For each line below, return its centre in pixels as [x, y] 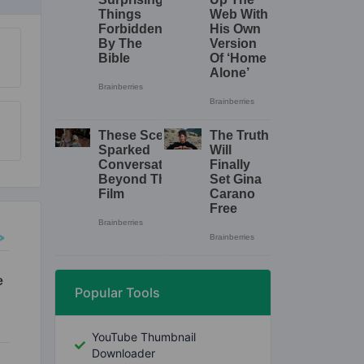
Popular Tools [117, 292]
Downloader [124, 353]
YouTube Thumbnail [144, 336]
